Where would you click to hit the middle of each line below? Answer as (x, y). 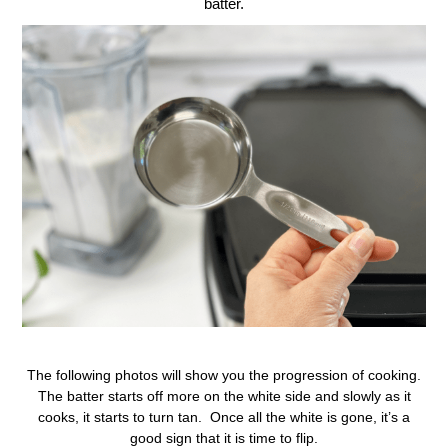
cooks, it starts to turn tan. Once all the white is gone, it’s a (224, 417)
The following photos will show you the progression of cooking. (224, 375)
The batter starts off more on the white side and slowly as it (224, 396)
